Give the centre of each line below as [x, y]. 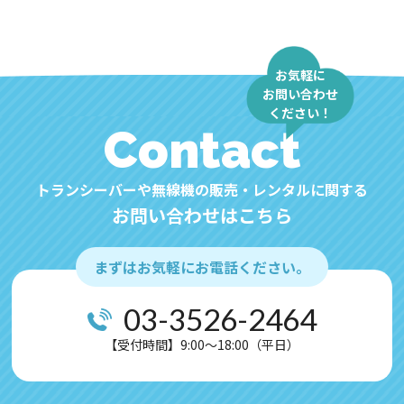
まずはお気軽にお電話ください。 [202, 267]
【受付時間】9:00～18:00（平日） [202, 345]
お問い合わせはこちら [202, 216]
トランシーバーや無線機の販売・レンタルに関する [202, 190]
